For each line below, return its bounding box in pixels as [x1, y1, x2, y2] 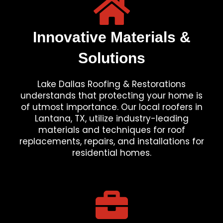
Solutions [78, 50, 145, 66]
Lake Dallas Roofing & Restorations [37, 78, 186, 90]
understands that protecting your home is [20, 90, 203, 102]
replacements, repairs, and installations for [19, 135, 204, 147]
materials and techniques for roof [38, 124, 185, 136]
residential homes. [72, 147, 151, 159]
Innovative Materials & [32, 29, 191, 45]
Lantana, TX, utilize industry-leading [34, 112, 189, 124]
